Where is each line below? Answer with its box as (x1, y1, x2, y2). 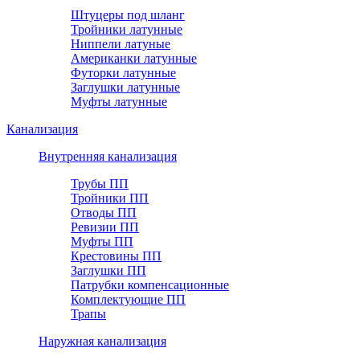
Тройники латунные (71, 22, 182, 36)
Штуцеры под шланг (71, 7, 185, 22)
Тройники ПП (71, 190, 149, 205)
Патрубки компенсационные (71, 277, 229, 292)
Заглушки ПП (71, 263, 146, 277)
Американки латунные (71, 51, 197, 65)
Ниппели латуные (71, 36, 170, 51)
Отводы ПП (71, 205, 137, 219)
